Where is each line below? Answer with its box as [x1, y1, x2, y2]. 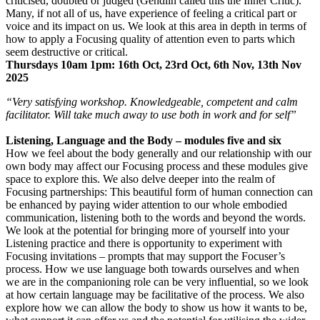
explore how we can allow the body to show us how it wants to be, [6, 301, 307, 314]
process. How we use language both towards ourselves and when [6, 262, 299, 275]
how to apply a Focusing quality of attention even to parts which [6, 32, 295, 45]
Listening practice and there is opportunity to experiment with [6, 236, 282, 249]
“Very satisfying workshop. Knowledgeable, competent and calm [6, 95, 298, 108]
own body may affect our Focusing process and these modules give [6, 159, 308, 172]
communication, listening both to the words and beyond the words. [6, 211, 306, 224]
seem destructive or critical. [6, 45, 128, 58]
